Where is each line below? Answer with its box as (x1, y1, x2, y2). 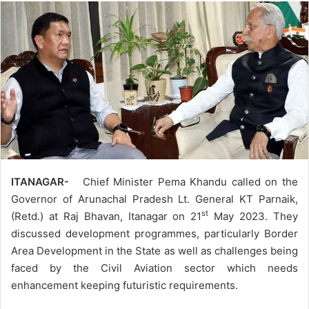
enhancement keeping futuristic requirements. (11, 278, 238, 292)
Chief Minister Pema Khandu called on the (82, 175, 299, 188)
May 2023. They (208, 209, 299, 223)
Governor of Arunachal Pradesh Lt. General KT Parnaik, (11, 192, 298, 206)
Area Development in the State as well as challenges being (11, 243, 298, 257)
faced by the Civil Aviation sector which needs (11, 261, 298, 275)
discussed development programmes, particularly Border (11, 226, 298, 240)
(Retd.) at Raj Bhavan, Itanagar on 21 (11, 209, 202, 223)
